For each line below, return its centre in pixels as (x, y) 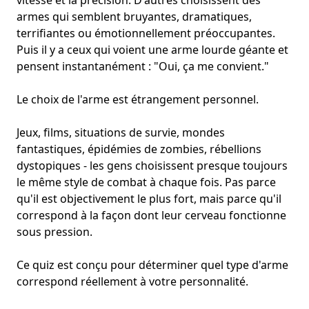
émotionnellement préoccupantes (183, 33)
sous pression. (54, 232)
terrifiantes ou (56, 33)
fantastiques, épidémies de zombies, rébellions (139, 149)
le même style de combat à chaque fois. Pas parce (146, 182)
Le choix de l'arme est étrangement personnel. (138, 100)
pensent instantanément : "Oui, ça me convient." (143, 67)
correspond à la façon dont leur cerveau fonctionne (151, 216)
